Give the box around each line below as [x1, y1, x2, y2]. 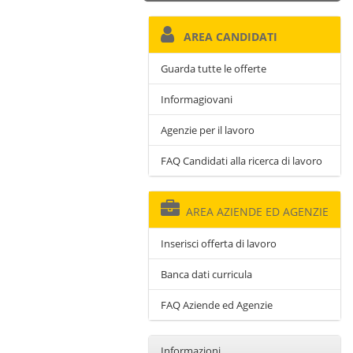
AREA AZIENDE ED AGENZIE [180, 204, 329, 219]
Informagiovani [161, 92, 232, 106]
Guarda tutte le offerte [161, 61, 266, 76]
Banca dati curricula [161, 267, 252, 281]
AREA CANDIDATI [174, 29, 277, 44]
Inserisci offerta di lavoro [161, 236, 277, 251]
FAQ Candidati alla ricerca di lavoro [161, 154, 322, 168]
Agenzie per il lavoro [161, 123, 255, 137]
